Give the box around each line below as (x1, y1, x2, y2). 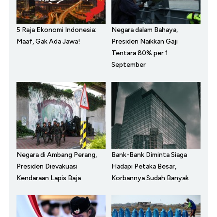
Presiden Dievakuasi (16, 162, 77, 170)
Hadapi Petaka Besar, (111, 162, 176, 170)
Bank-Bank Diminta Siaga (111, 150, 187, 159)
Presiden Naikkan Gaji (111, 37, 178, 46)
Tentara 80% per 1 (111, 48, 168, 57)
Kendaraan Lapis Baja (16, 173, 81, 182)
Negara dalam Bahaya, (111, 25, 178, 34)
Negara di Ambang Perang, (16, 150, 97, 159)
